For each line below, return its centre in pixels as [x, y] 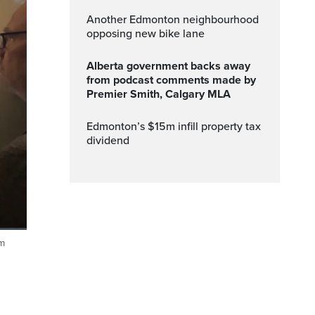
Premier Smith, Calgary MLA [159, 94]
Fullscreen [34, 247]
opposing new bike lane [146, 34]
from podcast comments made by [171, 80]
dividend [108, 141]
